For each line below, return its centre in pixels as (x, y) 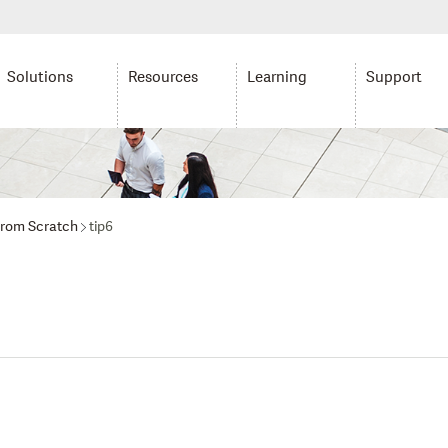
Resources (162, 77)
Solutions (40, 77)
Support (394, 77)
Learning (276, 77)
